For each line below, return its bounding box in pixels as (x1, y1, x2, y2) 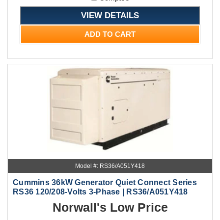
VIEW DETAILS (81, 11, 139, 20)
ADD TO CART (84, 30, 136, 39)
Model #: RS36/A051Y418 (75, 163, 145, 170)
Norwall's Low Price (52, 200, 168, 215)
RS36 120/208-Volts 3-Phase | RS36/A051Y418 (13, 188, 188, 196)
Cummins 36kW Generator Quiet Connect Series (13, 178, 197, 187)
